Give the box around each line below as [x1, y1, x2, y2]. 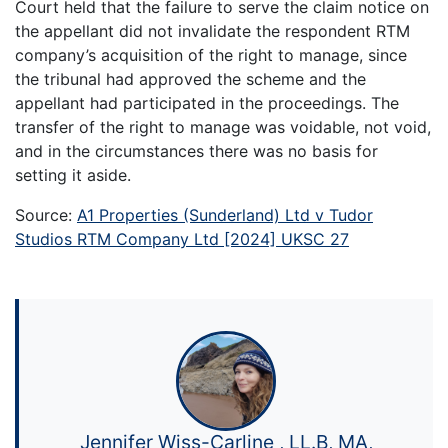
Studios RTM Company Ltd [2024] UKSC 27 [15, 228, 349, 249]
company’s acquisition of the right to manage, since [15, 44, 407, 65]
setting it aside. [15, 164, 131, 185]
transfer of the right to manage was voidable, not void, [15, 116, 431, 137]
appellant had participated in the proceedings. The [15, 92, 399, 113]
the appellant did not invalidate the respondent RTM [15, 20, 410, 41]
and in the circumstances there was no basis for [15, 140, 378, 161]
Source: [15, 204, 77, 225]
